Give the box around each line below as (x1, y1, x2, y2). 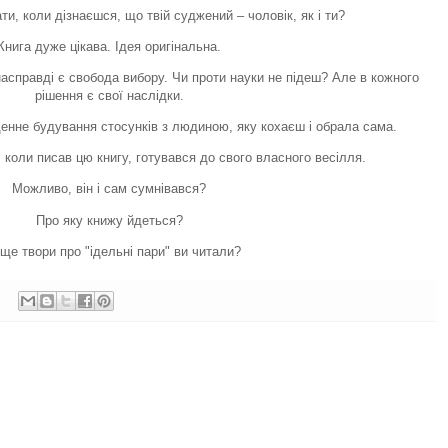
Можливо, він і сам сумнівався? (12, 181, 206, 197)
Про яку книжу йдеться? (35, 212, 183, 228)
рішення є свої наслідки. (34, 87, 184, 103)
